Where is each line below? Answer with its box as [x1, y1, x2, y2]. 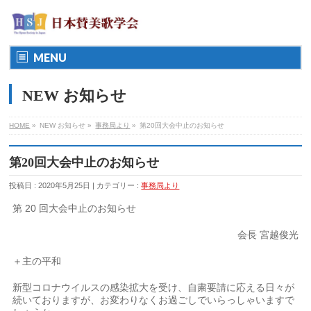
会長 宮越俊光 [237, 229, 299, 240]
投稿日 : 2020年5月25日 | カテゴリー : [9, 181, 142, 190]
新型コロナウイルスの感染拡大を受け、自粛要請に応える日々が [12, 282, 295, 293]
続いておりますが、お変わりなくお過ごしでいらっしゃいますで [12, 294, 295, 305]
